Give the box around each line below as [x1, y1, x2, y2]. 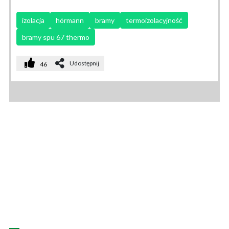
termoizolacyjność [126, 15, 182, 25]
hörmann [56, 15, 84, 25]
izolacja [22, 15, 44, 25]
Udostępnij [70, 59, 99, 67]
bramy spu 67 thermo [22, 32, 89, 41]
